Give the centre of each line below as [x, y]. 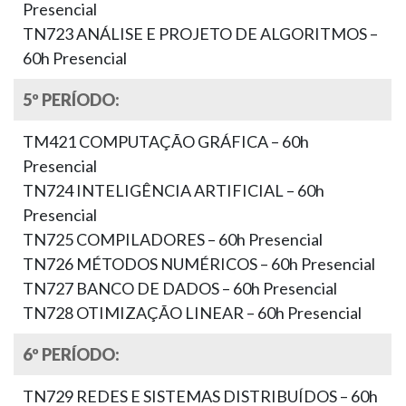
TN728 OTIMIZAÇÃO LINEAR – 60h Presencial [192, 312]
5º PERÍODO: [71, 99]
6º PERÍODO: [71, 354]
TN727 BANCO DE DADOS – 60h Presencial [180, 288]
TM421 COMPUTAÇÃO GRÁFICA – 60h [166, 141]
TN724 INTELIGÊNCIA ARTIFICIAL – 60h [174, 190]
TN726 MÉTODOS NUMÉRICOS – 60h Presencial [199, 263]
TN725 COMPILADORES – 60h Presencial [173, 239]
